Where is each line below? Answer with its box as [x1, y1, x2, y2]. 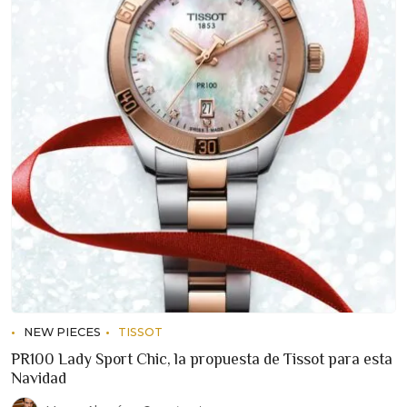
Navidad [11, 368, 66, 387]
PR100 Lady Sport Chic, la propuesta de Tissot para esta [11, 349, 392, 368]
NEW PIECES [24, 324, 101, 339]
